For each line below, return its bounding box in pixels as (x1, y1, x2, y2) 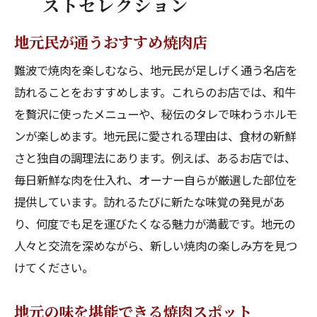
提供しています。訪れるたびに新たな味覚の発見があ (14, 193, 284, 210)
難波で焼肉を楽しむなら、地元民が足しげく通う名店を (14, 62, 297, 79)
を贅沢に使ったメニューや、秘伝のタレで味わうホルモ (14, 105, 297, 122)
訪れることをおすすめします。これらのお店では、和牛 (14, 83, 296, 100)
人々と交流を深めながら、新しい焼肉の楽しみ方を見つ (14, 237, 297, 254)
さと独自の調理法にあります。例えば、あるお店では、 (14, 149, 296, 166)
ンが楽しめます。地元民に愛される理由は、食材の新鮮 (14, 127, 296, 144)
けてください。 (14, 259, 93, 276)
